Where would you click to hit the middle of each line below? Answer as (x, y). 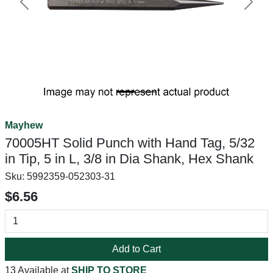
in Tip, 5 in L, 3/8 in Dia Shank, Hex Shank (129, 159)
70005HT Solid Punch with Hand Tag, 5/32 (130, 143)
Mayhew (24, 125)
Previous (43, 8)
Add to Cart (136, 249)
